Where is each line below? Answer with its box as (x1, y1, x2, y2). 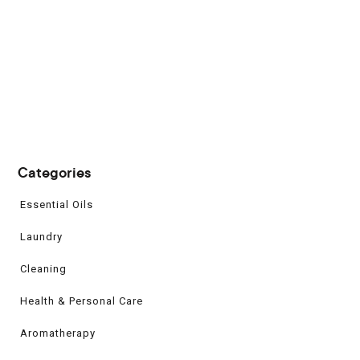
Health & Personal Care (20, 295, 143, 308)
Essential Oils (20, 198, 93, 211)
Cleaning (20, 263, 67, 276)
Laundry (20, 231, 63, 243)
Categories (18, 166, 91, 183)
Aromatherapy (20, 327, 96, 340)
